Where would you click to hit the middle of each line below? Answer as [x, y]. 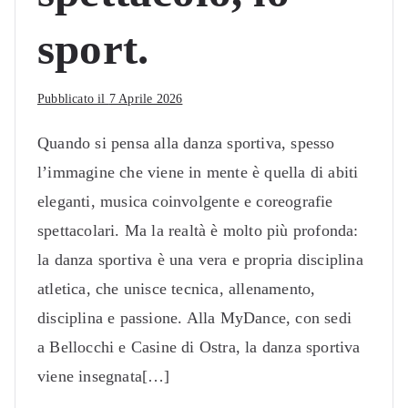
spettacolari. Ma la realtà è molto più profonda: [198, 230]
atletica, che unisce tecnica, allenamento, [177, 288]
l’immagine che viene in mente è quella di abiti [198, 172]
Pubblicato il [73, 98]
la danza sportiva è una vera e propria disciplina [200, 259]
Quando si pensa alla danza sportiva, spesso [186, 143]
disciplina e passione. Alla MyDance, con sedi [195, 317]
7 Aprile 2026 [146, 98]
